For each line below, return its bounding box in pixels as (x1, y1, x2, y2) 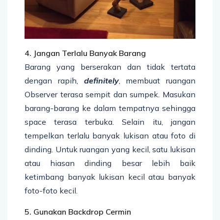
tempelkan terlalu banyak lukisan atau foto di (25, 131, 195, 141)
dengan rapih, (25, 76, 84, 86)
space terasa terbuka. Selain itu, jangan (25, 117, 195, 127)
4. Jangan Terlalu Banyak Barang (25, 48, 146, 58)
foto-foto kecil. (25, 186, 78, 196)
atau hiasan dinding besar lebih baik (25, 158, 195, 168)
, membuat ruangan (118, 76, 195, 86)
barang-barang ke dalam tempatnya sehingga (25, 103, 195, 113)
